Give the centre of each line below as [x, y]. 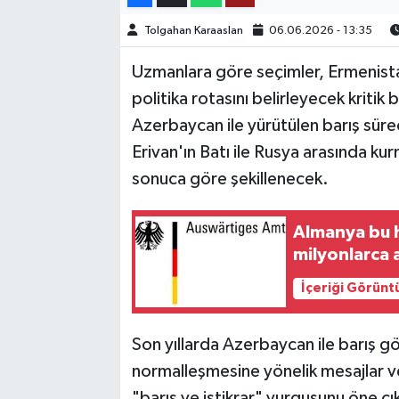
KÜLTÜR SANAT [103, 132]
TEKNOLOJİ [90, 41]
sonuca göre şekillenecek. [230, 179]
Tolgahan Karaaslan [193, 30]
